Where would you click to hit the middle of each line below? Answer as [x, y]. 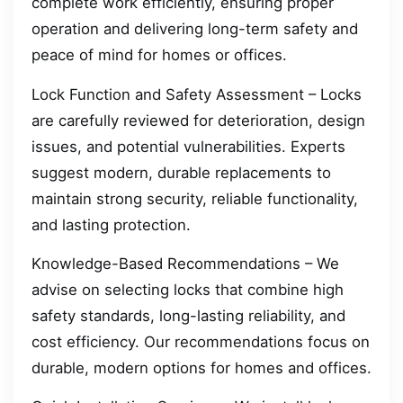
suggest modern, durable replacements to [181, 172]
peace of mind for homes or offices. [159, 55]
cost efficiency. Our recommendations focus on [201, 342]
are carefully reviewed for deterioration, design [198, 120]
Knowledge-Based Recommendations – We [185, 264]
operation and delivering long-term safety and [195, 29]
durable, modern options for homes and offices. [201, 368]
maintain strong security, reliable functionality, [195, 198]
